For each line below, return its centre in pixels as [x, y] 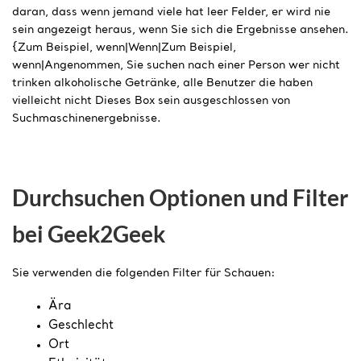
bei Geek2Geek [89, 233]
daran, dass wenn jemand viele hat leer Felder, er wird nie [171, 12]
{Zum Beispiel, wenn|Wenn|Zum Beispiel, [124, 48]
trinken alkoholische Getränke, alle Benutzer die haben [162, 83]
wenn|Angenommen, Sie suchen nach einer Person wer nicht [176, 66]
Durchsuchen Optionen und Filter [180, 197]
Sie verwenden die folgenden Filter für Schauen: [144, 273]
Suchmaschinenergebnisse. [87, 119]
